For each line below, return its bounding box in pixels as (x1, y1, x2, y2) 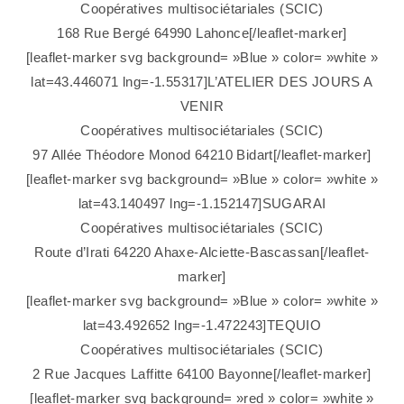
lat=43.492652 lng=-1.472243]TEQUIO (82, 317, 322, 334)
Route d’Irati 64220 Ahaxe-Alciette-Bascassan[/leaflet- (34, 244, 370, 261)
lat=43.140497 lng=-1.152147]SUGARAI (78, 196, 326, 212)
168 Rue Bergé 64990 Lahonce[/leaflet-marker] (57, 25, 347, 41)
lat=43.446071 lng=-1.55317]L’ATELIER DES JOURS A (31, 74, 373, 90)
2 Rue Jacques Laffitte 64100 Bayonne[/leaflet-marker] (32, 366, 372, 382)
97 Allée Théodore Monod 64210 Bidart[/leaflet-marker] (32, 147, 372, 163)
